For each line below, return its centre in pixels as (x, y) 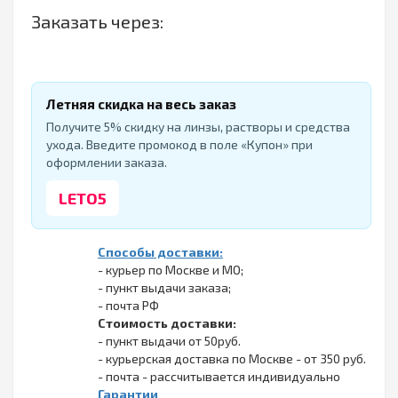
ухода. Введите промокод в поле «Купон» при (179, 145)
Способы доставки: (160, 252)
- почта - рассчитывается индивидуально (219, 377)
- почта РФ (128, 306)
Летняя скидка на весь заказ (141, 104)
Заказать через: (97, 22)
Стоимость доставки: (167, 323)
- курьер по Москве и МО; (171, 270)
